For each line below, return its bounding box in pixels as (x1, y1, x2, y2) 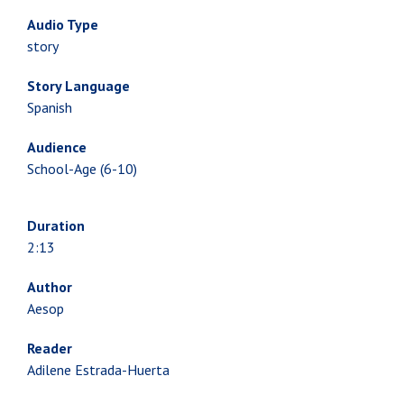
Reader (27, 339, 72, 358)
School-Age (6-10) (27, 160, 137, 178)
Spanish (27, 98, 72, 116)
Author (27, 278, 72, 297)
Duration (27, 216, 85, 235)
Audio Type (27, 15, 98, 33)
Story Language (27, 77, 130, 95)
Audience (27, 138, 87, 156)
